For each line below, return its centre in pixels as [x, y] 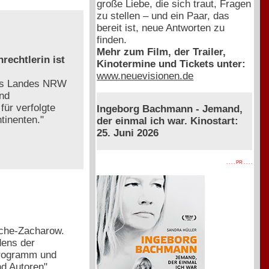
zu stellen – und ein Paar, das [163, 16]
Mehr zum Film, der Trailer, [162, 52]
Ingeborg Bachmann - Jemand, [170, 109]
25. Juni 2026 [128, 133]
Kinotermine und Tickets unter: [171, 64]
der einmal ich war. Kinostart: [168, 121]
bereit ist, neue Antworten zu [161, 28]
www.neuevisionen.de [145, 76]
